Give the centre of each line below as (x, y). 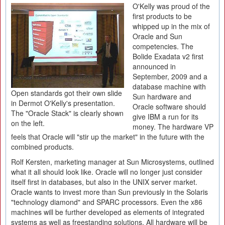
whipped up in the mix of (171, 26)
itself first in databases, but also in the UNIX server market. (104, 182)
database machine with (169, 86)
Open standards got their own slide (67, 93)
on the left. (28, 123)
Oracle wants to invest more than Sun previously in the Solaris (109, 192)
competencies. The (163, 46)
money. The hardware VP (173, 127)
